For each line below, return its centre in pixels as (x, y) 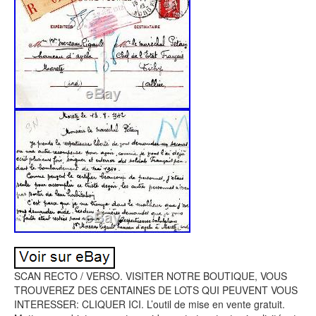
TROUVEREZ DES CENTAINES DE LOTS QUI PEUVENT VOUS (156, 290)
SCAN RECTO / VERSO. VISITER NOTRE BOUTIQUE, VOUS (151, 276)
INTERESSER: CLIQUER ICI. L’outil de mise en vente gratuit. (150, 304)
